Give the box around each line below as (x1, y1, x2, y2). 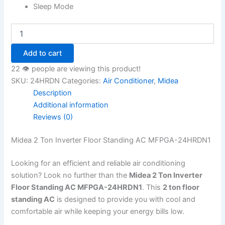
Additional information (33, 100, 109, 109)
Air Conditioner (103, 76, 154, 85)
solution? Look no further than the (11, 170, 130, 180)
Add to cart (23, 48, 62, 58)
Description (33, 88, 72, 97)
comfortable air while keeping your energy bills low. (11, 206, 185, 216)
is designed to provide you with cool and (55, 194, 196, 204)
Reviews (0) (33, 112, 73, 122)
